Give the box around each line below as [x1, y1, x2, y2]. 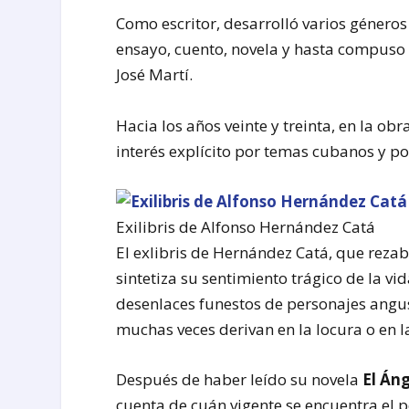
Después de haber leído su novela [116, 369, 363, 391]
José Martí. [116, 64, 194, 86]
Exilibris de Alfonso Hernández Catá [116, 215, 376, 237]
